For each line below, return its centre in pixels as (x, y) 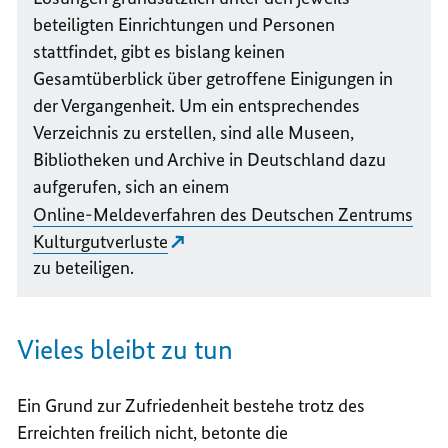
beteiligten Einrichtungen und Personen (184, 25)
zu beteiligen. (84, 268)
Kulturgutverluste (101, 241)
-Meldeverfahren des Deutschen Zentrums (249, 214)
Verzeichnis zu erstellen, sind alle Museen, (194, 133)
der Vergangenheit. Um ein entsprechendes (197, 106)
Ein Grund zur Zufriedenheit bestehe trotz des (191, 405)
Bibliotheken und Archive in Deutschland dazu (210, 160)
